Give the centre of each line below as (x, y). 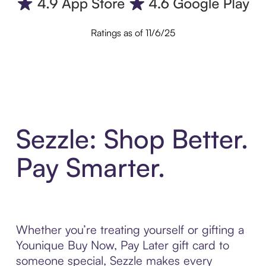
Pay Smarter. (90, 167)
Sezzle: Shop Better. (132, 139)
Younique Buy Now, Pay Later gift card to (122, 245)
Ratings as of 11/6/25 (133, 32)
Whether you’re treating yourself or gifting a (130, 230)
